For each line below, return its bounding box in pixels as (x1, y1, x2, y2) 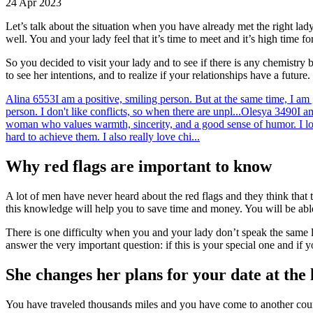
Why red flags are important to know (6, 156, 272, 175)
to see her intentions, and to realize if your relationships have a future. (6, 68, 310, 81)
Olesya (241, 105, 272, 117)
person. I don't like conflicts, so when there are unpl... (6, 105, 241, 117)
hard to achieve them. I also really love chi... (6, 130, 200, 143)
